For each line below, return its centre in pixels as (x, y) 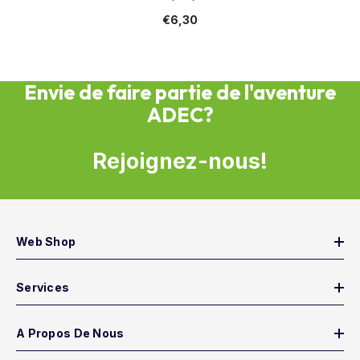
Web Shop (46, 241)
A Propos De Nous (70, 333)
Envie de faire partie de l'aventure (180, 92)
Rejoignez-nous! (180, 161)
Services (43, 287)
